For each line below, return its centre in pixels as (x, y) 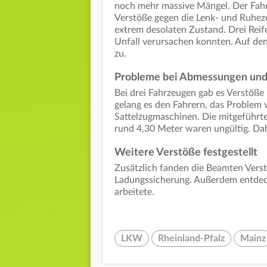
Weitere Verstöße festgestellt (186, 153)
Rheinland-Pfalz (191, 239)
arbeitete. (136, 192)
